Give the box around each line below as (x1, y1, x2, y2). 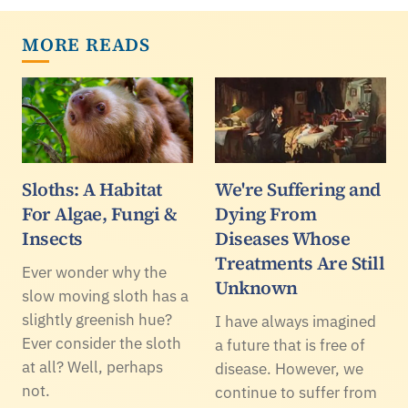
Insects (22, 225, 83, 251)
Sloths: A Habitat (22, 176, 162, 202)
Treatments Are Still (215, 250, 384, 276)
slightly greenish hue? (22, 309, 172, 330)
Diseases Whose (215, 225, 350, 251)
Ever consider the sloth (22, 332, 181, 353)
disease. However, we (215, 358, 363, 379)
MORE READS (22, 31, 150, 57)
